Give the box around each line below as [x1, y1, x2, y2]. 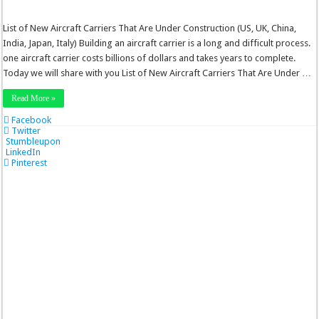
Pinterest [11, 157, 48, 168]
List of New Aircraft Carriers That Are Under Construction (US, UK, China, [3, 23, 297, 33]
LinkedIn [6, 147, 41, 157]
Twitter [11, 125, 41, 136]
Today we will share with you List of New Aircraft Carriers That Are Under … [3, 68, 312, 78]
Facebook [11, 115, 52, 125]
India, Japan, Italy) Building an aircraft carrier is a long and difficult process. [3, 38, 311, 48]
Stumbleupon [6, 136, 61, 147]
